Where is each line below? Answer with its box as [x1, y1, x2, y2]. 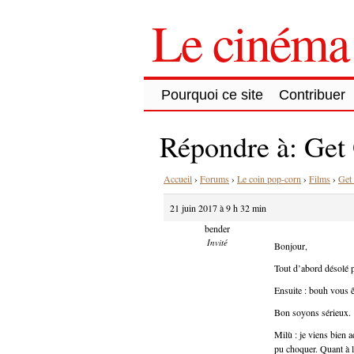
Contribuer [279, 86, 345, 103]
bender [204, 221, 230, 235]
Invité [206, 235, 228, 248]
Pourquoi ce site [161, 86, 263, 103]
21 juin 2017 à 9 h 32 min [170, 201, 266, 214]
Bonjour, [274, 239, 307, 252]
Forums [200, 171, 229, 185]
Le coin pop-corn [237, 171, 301, 185]
